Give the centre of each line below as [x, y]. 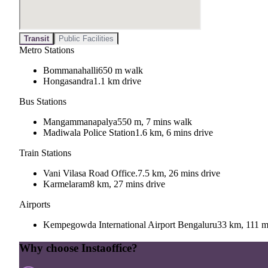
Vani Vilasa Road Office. [90, 173]
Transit [36, 39]
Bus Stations [43, 102]
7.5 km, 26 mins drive [179, 173]
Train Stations [45, 153]
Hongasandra [68, 81]
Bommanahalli [71, 71]
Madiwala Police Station [89, 133]
